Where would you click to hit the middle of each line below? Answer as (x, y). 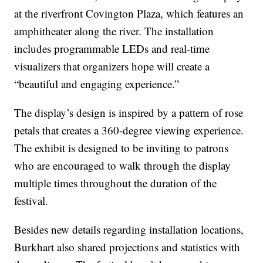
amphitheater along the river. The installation (114, 31)
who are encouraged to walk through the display (123, 165)
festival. (31, 200)
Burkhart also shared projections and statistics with (127, 247)
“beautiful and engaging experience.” (97, 83)
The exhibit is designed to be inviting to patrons (122, 147)
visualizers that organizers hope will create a (112, 66)
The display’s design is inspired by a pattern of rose (129, 112)
